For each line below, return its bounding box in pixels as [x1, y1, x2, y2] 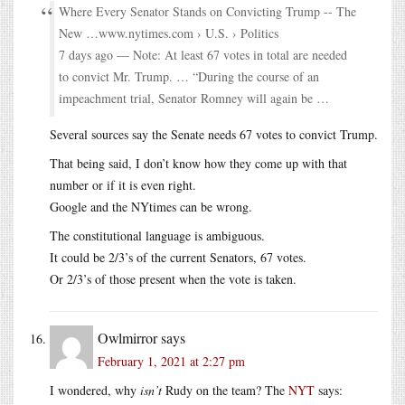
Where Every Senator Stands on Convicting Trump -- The [59, 2, 356, 20]
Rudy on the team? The [162, 381, 288, 399]
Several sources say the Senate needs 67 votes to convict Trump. [50, 125, 378, 143]
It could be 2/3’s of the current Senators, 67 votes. [50, 248, 306, 266]
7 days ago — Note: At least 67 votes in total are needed [59, 45, 347, 63]
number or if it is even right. [50, 175, 196, 193]
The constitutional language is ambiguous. [50, 226, 265, 244]
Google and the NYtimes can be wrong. [50, 197, 252, 215]
